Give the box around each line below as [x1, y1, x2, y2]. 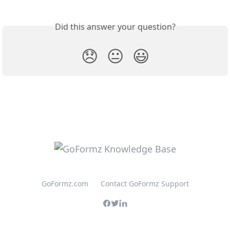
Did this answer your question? [54, 21, 176, 32]
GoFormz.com [41, 179, 88, 189]
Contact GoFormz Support [100, 179, 189, 189]
